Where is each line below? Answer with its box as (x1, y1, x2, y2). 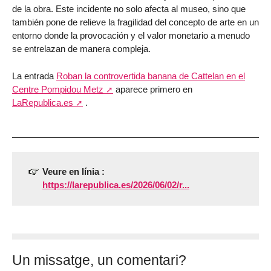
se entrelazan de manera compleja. (12, 44, 151, 54)
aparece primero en (113, 84, 192, 95)
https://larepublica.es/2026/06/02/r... (42, 180, 189, 191)
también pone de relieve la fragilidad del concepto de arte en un (12, 17, 259, 28)
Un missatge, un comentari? (12, 252, 186, 268)
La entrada (12, 71, 56, 82)
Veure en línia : (42, 166, 105, 177)
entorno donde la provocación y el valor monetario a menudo (12, 30, 250, 41)
